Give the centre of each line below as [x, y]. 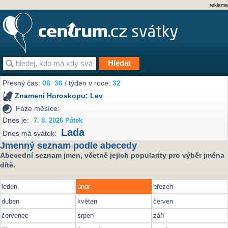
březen [163, 187]
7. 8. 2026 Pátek [58, 120]
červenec [15, 216]
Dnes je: [16, 120]
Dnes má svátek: [30, 134]
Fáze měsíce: [38, 108]
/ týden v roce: [88, 83]
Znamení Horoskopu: [53, 96]
